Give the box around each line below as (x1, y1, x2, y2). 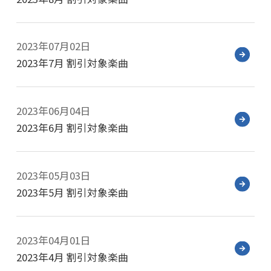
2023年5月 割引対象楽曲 (16, 184, 128, 200)
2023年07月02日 (16, 39, 91, 54)
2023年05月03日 (16, 168, 91, 183)
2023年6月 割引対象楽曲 (16, 120, 128, 135)
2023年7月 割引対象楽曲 (16, 56, 128, 71)
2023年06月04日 (16, 103, 91, 119)
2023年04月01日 (16, 232, 91, 247)
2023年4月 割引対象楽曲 (16, 249, 128, 264)
